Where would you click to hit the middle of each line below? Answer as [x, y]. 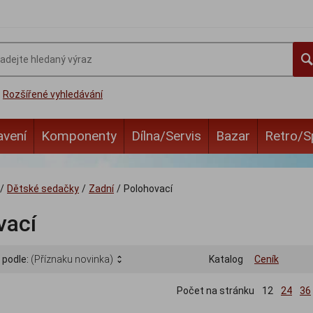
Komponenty [79, 136]
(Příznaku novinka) [72, 260]
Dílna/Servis [166, 136]
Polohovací [148, 189]
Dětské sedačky [43, 189]
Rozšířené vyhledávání [53, 94]
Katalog [226, 260]
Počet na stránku [216, 291]
